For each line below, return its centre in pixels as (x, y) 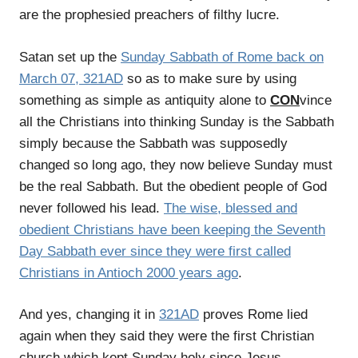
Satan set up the (70, 57)
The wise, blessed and (231, 208)
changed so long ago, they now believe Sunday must (176, 165)
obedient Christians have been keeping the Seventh (172, 229)
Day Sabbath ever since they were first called (155, 251)
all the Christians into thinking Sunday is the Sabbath (177, 121)
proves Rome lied (253, 315)
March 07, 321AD (71, 78)
